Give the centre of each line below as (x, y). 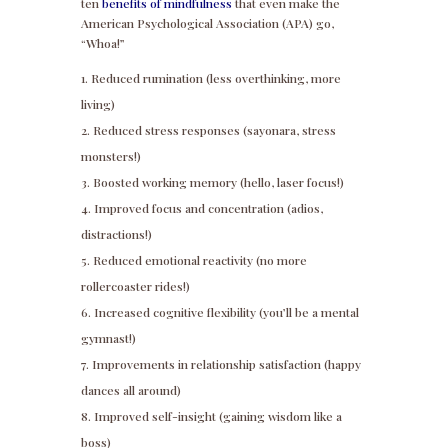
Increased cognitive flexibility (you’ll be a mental (226, 312)
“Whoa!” (102, 43)
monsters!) (110, 156)
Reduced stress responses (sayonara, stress (214, 130)
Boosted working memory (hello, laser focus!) (218, 182)
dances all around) (130, 390)
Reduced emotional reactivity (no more (199, 260)
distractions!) (116, 234)
